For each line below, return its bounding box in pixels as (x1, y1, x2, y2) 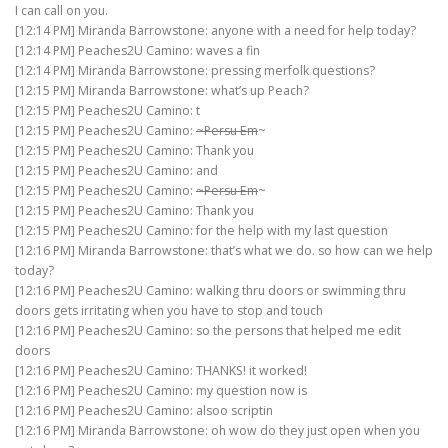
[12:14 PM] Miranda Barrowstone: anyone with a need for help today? (15, 22, 416, 40)
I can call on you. (15, 2, 108, 20)
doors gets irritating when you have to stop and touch (15, 302, 323, 320)
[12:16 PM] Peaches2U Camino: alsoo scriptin (15, 402, 273, 420)
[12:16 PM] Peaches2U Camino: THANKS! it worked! (15, 362, 307, 380)
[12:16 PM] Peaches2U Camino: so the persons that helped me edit (15, 322, 401, 340)
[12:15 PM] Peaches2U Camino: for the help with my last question (15, 222, 388, 240)
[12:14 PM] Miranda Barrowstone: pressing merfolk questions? (15, 62, 375, 80)
